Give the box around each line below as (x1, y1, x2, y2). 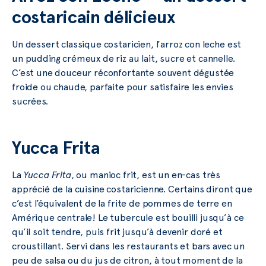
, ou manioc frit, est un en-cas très (71, 169, 221, 181)
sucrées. (12, 96, 48, 107)
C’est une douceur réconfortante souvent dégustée (12, 67, 235, 79)
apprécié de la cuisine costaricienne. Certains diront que (12, 183, 252, 195)
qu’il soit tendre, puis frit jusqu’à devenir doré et (12, 226, 223, 238)
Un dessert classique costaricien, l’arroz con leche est (12, 39, 242, 50)
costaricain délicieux (12, 7, 175, 28)
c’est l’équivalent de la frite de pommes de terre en (12, 198, 232, 210)
